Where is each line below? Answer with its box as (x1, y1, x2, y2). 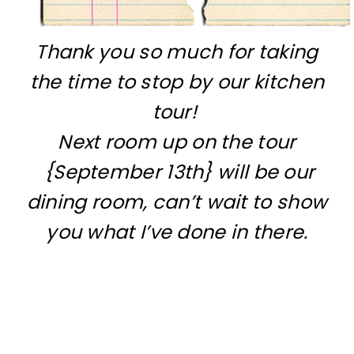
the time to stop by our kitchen (29, 68, 325, 95)
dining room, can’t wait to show (26, 188, 328, 215)
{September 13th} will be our (39, 158, 315, 185)
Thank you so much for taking (36, 38, 318, 65)
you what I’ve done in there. (46, 218, 308, 245)
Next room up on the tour (58, 128, 296, 155)
